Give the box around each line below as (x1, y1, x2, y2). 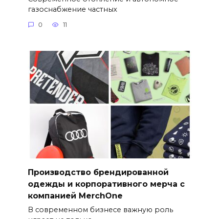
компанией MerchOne (27, 191, 123, 200)
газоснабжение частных (27, 4, 117, 14)
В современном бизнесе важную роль (27, 205, 173, 214)
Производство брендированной (27, 167, 169, 177)
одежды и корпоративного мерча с (27, 179, 185, 189)
